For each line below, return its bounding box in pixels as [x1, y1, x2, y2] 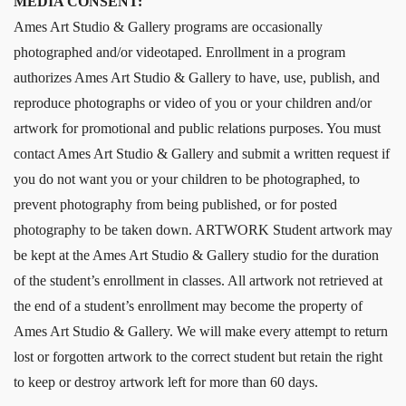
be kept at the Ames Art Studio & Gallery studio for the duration [14, 246, 379, 263]
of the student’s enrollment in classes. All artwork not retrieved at [14, 272, 382, 288]
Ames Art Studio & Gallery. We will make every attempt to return [14, 323, 388, 339]
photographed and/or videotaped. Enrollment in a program [14, 43, 345, 60]
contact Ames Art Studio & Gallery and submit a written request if [14, 145, 390, 161]
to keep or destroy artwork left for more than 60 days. [14, 373, 318, 390]
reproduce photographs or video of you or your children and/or [14, 94, 372, 111]
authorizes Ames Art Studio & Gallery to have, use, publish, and [14, 69, 380, 85]
